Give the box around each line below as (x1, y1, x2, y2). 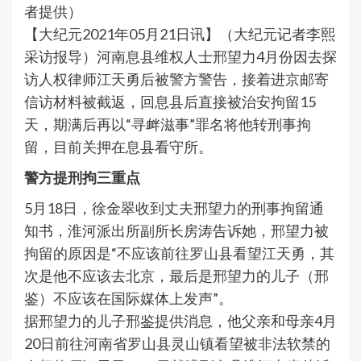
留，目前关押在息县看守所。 (24, 138, 213, 156)
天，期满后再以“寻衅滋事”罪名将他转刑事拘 (24, 115, 311, 134)
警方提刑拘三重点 (24, 168, 140, 187)
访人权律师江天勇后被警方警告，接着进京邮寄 (24, 70, 329, 89)
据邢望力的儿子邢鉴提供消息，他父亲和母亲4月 (24, 312, 337, 330)
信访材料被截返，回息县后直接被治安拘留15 (24, 93, 316, 111)
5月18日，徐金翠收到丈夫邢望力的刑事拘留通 (24, 199, 324, 218)
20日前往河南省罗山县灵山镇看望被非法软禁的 (24, 334, 330, 353)
